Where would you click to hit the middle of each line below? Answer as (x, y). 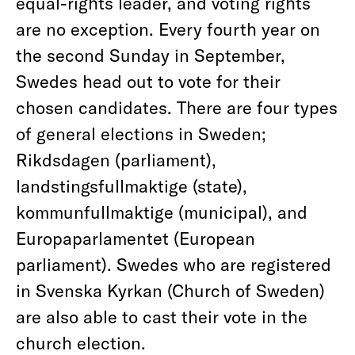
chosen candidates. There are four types (177, 107)
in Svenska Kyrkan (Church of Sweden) (170, 290)
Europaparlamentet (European (136, 238)
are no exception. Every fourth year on (168, 29)
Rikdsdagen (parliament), (116, 159)
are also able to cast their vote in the (162, 316)
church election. (81, 342)
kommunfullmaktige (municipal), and (162, 212)
